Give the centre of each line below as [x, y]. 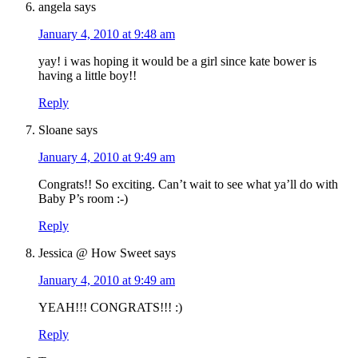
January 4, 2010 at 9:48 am [107, 34]
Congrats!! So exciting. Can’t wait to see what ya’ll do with [188, 185]
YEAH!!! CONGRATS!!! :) [110, 308]
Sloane [56, 130]
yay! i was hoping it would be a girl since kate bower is [177, 62]
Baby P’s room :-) [83, 199]
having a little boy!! [88, 76]
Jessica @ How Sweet [95, 253]
